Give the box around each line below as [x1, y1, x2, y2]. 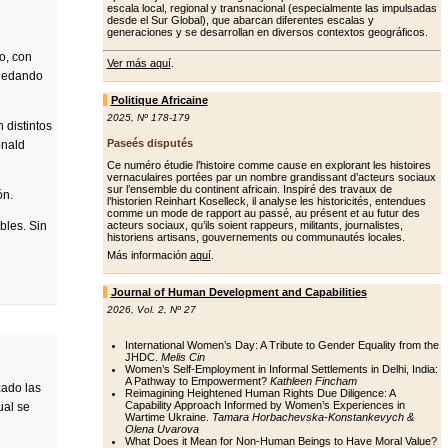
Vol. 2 [136, 304, 164, 315]
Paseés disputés [106, 137, 193, 149]
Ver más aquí [106, 57, 171, 69]
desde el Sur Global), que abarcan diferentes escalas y [106, 14, 374, 26]
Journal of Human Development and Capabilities [110, 286, 367, 298]
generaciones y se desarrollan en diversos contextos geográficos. [106, 26, 428, 38]
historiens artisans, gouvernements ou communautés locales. [106, 231, 405, 243]
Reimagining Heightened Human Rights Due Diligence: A [124, 387, 395, 399]
